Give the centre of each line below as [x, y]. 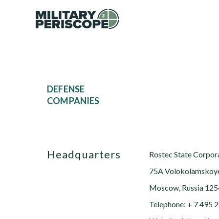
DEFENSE [50, 89]
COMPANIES [73, 101]
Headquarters [88, 154]
